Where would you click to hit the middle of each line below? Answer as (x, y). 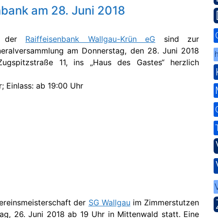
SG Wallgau (109, 203)
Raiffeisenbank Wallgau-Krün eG (91, 39)
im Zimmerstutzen (165, 203)
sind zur (177, 39)
